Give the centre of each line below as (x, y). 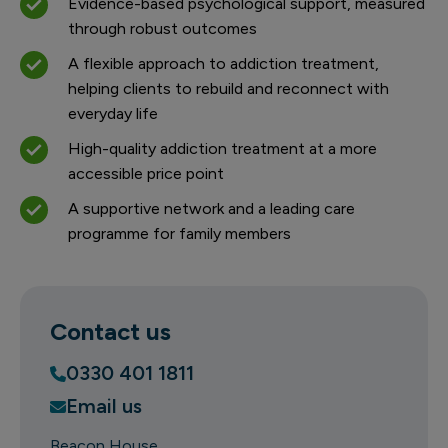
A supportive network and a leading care (211, 208)
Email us (104, 406)
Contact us (110, 331)
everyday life (113, 113)
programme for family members (179, 233)
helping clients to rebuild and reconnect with (228, 88)
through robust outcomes (162, 28)
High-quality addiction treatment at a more (222, 148)
